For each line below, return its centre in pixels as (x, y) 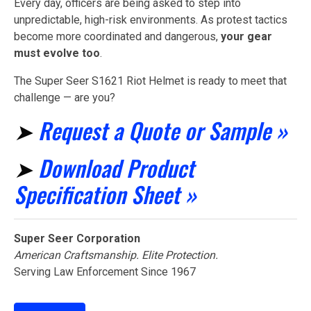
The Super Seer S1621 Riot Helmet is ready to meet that (150, 81)
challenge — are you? (65, 97)
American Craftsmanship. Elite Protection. (116, 255)
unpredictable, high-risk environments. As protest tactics (151, 19)
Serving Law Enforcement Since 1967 (105, 271)
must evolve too (57, 53)
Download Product (116, 167)
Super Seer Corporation (77, 238)
